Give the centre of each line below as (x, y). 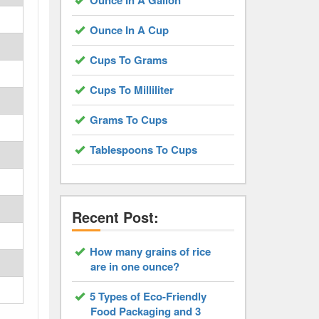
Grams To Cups (128, 120)
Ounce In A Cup (129, 30)
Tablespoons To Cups (143, 150)
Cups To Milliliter (131, 90)
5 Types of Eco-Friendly (148, 296)
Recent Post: (115, 217)
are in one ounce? (135, 266)
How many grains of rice (150, 251)
